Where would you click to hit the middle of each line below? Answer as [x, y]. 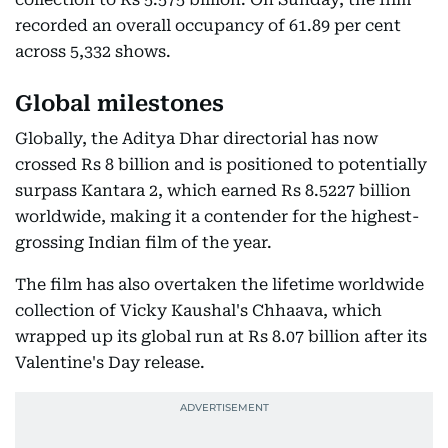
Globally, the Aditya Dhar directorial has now [196, 138]
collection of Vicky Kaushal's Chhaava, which [198, 310]
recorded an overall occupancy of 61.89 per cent [208, 25]
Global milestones [119, 103]
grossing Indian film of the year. [143, 242]
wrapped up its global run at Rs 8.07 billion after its [221, 336]
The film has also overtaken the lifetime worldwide [219, 284]
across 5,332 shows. [93, 51]
